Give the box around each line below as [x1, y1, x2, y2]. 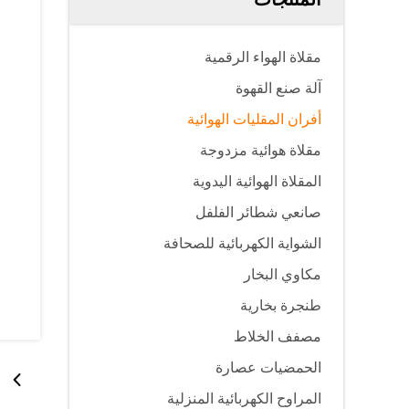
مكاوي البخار [244, 267, 321, 282]
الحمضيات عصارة [215, 360, 321, 375]
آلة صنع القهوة [236, 80, 321, 96]
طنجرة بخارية [240, 298, 321, 313]
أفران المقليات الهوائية [187, 111, 321, 127]
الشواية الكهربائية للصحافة [163, 236, 321, 251]
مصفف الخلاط [234, 329, 321, 344]
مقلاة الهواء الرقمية [204, 49, 321, 65]
